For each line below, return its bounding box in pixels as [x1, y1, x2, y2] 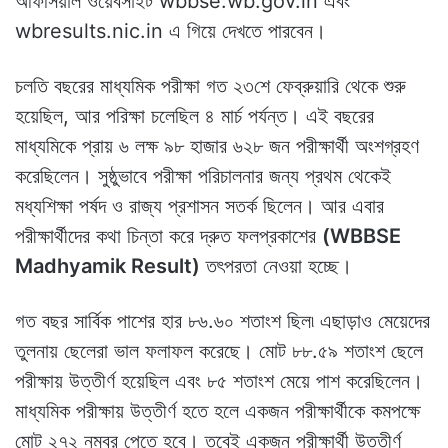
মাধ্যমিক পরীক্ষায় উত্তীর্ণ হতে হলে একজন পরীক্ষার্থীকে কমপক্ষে [15, 398, 420, 423]
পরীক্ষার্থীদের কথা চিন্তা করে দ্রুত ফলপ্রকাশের [15, 223, 322, 248]
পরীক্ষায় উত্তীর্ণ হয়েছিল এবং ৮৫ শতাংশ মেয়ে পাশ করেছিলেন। [15, 368, 423, 393]
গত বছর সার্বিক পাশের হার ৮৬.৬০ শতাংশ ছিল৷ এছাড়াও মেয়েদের [15, 308, 430, 333]
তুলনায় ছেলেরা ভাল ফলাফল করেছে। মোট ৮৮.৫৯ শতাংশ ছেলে [15, 338, 423, 363]
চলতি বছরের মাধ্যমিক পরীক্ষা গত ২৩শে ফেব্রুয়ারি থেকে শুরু [15, 73, 406, 98]
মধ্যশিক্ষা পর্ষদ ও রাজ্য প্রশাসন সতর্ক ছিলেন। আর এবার [15, 193, 384, 218]
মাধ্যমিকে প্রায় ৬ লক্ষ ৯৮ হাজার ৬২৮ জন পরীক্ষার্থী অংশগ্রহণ [15, 133, 419, 158]
